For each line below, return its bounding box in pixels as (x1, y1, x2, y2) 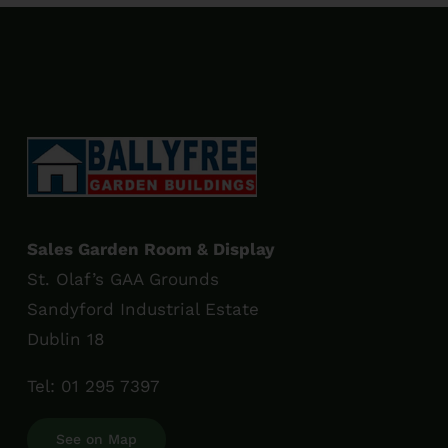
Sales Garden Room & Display (27, 239, 276, 260)
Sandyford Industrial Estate (27, 299, 260, 320)
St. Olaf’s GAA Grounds (27, 269, 220, 290)
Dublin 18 (27, 329, 105, 350)
